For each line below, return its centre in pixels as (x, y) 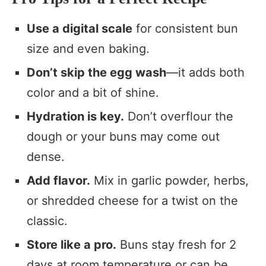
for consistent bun (185, 29)
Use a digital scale (80, 29)
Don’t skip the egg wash (96, 73)
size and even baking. (88, 49)
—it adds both (205, 73)
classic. (47, 221)
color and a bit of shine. (93, 93)
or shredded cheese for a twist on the (132, 201)
